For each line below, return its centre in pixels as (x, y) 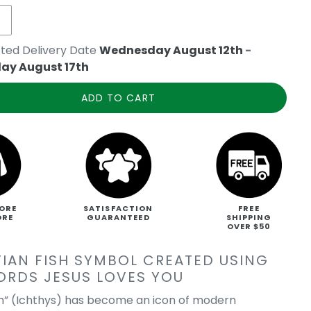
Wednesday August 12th (171, 50)
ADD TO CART (118, 98)
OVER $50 (249, 227)
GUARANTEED (118, 218)
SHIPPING (249, 218)
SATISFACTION (118, 209)
